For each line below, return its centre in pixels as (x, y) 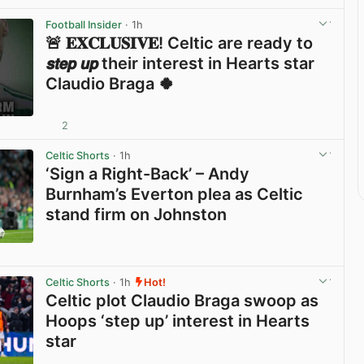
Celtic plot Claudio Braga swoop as (182, 301)
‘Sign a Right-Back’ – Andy (148, 173)
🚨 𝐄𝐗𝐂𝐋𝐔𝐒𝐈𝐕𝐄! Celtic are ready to (180, 43)
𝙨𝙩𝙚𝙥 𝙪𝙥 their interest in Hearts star (180, 63)
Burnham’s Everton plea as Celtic (175, 194)
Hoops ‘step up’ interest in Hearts (178, 321)
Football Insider (84, 24)
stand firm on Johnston (136, 214)
